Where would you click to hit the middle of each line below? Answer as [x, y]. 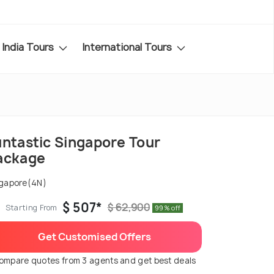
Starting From [31, 208]
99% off [168, 208]
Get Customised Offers [94, 237]
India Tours [29, 47]
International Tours [128, 47]
